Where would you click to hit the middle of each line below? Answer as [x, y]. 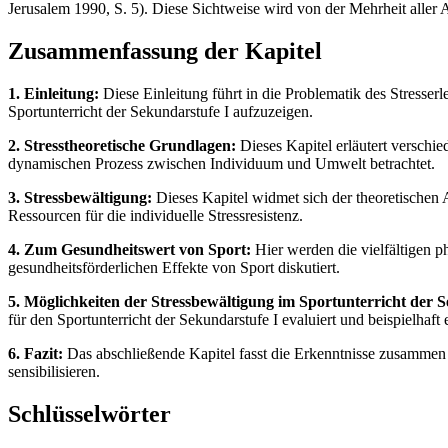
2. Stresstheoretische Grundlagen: [122, 145]
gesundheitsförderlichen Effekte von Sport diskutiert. [174, 267]
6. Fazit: [35, 353]
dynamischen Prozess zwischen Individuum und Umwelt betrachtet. [221, 163]
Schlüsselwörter [89, 413]
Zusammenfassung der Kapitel [165, 50]
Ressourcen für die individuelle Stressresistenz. [155, 215]
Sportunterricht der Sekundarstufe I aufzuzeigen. [160, 111]
